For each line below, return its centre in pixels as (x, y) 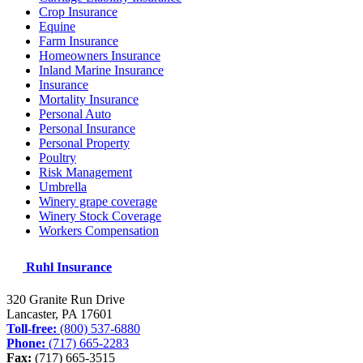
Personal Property (84, 143)
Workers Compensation (99, 230)
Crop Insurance (78, 11)
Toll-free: (33, 328)
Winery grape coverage (98, 201)
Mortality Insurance (89, 99)
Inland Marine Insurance (101, 70)
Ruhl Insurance (69, 267)
